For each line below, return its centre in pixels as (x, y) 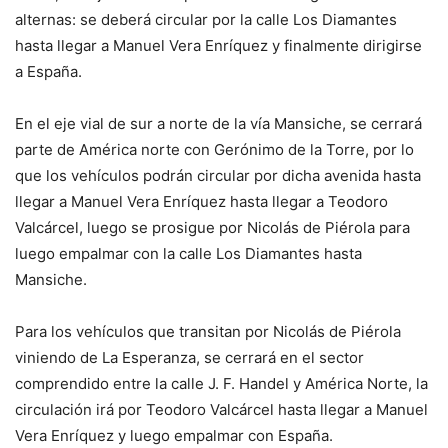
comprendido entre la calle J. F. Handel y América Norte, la (221, 383)
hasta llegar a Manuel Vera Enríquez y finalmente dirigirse (218, 45)
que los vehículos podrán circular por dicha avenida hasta (218, 175)
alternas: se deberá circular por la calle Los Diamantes (206, 19)
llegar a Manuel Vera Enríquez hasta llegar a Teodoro (201, 201)
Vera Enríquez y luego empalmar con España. (174, 435)
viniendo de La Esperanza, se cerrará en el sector (189, 357)
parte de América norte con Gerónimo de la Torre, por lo (214, 149)
